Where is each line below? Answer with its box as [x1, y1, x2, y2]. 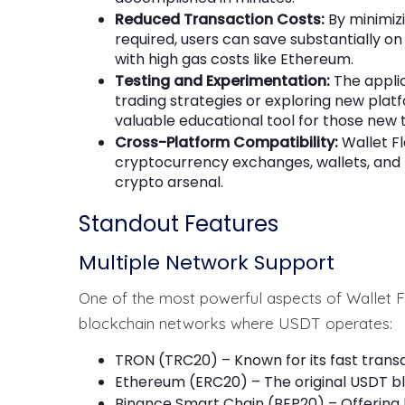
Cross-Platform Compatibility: [115, 131, 338, 153]
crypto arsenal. [115, 171, 223, 193]
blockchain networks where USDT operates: [79, 313, 392, 333]
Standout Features [79, 208, 278, 239]
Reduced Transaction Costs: [115, 8, 325, 30]
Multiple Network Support [79, 248, 334, 277]
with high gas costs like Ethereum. [115, 48, 353, 70]
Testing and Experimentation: [115, 70, 330, 91]
